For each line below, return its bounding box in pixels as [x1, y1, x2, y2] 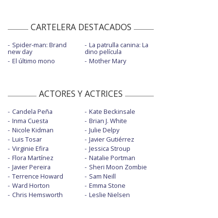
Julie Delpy [89, 125, 119, 134]
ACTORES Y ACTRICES [39, 87, 123, 99]
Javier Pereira [12, 162, 51, 171]
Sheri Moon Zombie [89, 162, 147, 171]
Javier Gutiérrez [89, 134, 134, 144]
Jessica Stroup [89, 144, 130, 153]
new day [8, 47, 32, 56]
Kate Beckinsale [89, 107, 135, 116]
